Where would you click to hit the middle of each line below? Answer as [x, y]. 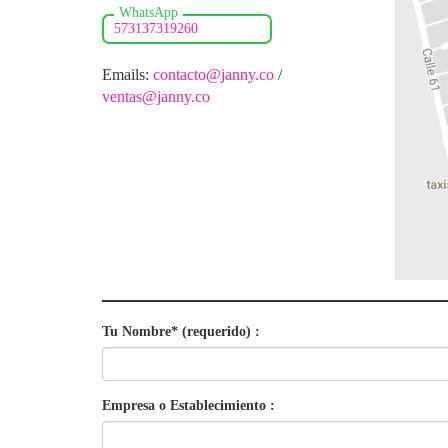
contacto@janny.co [213, 75]
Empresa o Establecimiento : [188, 405]
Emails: [127, 75]
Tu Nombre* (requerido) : [181, 331]
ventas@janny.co [156, 97]
